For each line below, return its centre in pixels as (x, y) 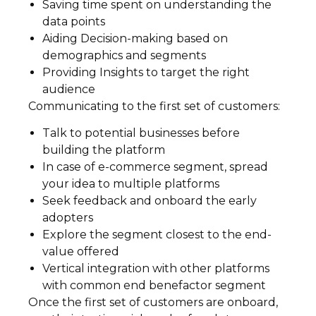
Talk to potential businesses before (141, 133)
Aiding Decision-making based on (135, 38)
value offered (81, 252)
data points (74, 21)
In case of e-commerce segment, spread (155, 167)
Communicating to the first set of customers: (154, 106)
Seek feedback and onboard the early (150, 201)
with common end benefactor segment (154, 286)
